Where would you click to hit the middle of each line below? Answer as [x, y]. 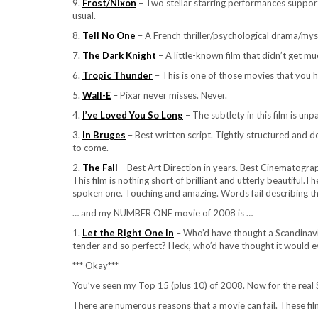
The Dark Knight [119, 55]
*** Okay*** [95, 265]
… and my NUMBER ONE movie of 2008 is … [163, 213]
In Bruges [104, 135]
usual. [84, 16]
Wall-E [97, 95]
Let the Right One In [128, 233]
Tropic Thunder [117, 75]
